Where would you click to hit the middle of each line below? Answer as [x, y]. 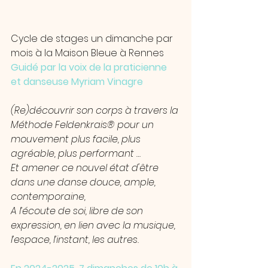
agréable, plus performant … [76, 153]
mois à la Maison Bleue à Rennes [87, 53]
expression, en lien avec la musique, [94, 225]
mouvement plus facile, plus [77, 139]
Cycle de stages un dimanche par [93, 38]
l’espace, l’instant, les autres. [75, 239]
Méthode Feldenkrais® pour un [83, 124]
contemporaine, [48, 196]
